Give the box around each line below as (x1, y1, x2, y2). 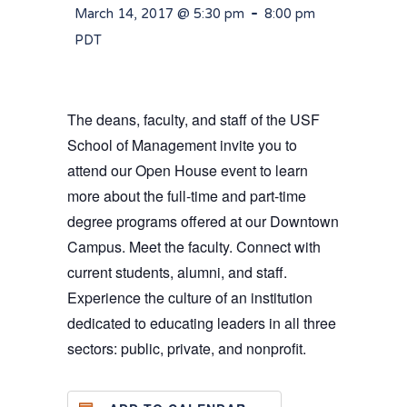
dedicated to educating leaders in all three (67, 313, 336, 334)
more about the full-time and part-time (67, 185, 306, 207)
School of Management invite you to (67, 134, 297, 156)
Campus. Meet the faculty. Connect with (67, 236, 321, 258)
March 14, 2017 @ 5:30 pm (74, 6, 244, 23)
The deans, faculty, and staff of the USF (67, 109, 320, 131)
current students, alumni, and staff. (67, 262, 287, 283)
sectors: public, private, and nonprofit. (67, 338, 306, 360)
